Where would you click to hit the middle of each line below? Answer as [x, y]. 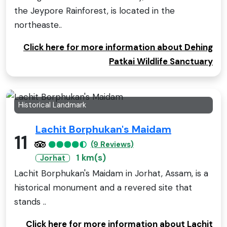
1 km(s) [91, 157]
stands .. [30, 201]
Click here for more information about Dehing [118, 47]
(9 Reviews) [112, 144]
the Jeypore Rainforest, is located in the [94, 11]
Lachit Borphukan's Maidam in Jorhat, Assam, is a [111, 173]
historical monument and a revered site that [103, 187]
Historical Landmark [52, 105]
